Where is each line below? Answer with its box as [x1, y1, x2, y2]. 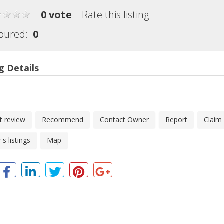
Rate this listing [81, 8, 149, 21]
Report [165, 115, 187, 124]
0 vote [40, 8, 72, 21]
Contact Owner [99, 115, 149, 124]
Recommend [41, 115, 83, 124]
